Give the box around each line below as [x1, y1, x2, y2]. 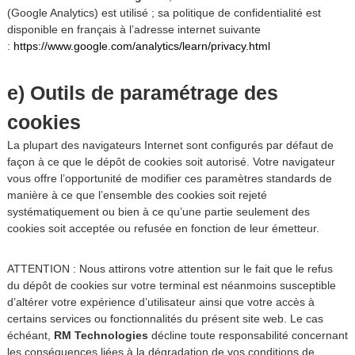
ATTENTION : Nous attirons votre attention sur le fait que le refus [6, 262, 333, 275]
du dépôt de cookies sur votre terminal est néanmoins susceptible [6, 279, 336, 292]
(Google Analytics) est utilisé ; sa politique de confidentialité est [6, 6, 321, 19]
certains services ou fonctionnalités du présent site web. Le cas [6, 312, 323, 325]
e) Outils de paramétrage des [6, 82, 278, 104]
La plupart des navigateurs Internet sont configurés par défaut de [6, 139, 334, 151]
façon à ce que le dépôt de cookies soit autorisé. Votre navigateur [6, 155, 335, 168]
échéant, [6, 329, 54, 342]
